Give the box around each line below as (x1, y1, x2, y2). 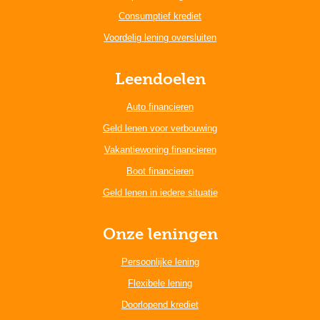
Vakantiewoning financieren (104, 144, 216, 155)
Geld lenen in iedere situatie (102, 186, 218, 198)
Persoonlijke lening (121, 256, 199, 267)
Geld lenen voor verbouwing (103, 122, 217, 134)
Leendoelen (114, 69, 206, 89)
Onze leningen (102, 224, 218, 244)
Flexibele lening (128, 277, 192, 289)
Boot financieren (126, 165, 194, 176)
